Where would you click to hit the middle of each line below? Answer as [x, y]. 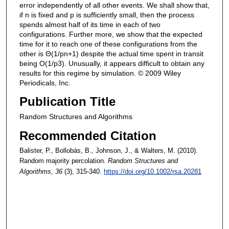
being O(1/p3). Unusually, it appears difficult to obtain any [112, 63]
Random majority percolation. [62, 161]
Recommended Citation [88, 136]
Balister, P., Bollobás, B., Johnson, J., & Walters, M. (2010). [108, 151]
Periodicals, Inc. [45, 83]
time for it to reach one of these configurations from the [108, 44]
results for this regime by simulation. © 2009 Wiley [100, 73]
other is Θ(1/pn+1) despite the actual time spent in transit [111, 53]
